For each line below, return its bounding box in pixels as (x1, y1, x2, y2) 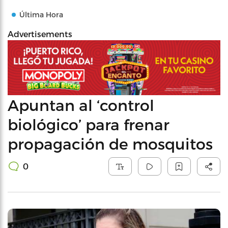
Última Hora (19, 10, 63, 19)
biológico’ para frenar (8, 115, 169, 133)
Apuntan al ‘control (8, 95, 154, 114)
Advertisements (8, 29, 72, 39)
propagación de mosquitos (8, 134, 213, 153)
